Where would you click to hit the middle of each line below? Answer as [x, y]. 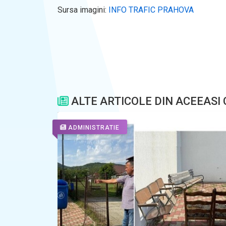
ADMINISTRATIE [94, 127]
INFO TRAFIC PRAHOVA [151, 10]
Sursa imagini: [83, 10]
